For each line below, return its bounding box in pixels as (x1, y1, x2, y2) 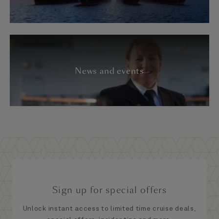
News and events (75, 66, 144, 77)
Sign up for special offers (52, 183, 167, 196)
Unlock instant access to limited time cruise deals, (22, 205, 197, 212)
